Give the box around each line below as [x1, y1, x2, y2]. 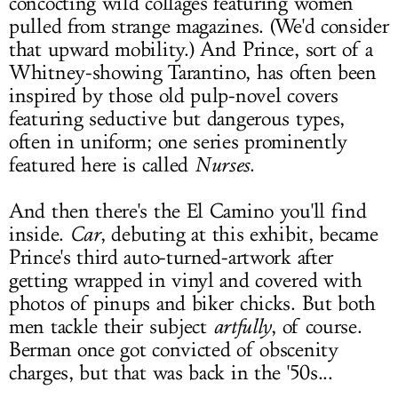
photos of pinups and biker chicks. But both [9, 291, 377, 316]
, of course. [271, 314, 362, 339]
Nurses [194, 153, 251, 177]
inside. [9, 222, 70, 247]
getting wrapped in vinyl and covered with [9, 268, 362, 293]
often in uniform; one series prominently [9, 130, 348, 155]
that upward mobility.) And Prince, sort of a [9, 37, 373, 62]
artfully [212, 314, 272, 338]
